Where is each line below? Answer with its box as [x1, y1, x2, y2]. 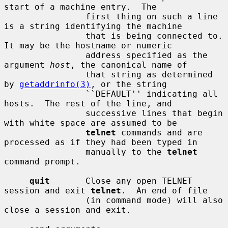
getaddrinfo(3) [19, 79, 91, 89]
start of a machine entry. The [4, 2, 157, 12]
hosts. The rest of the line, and [4, 98, 172, 108]
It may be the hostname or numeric [4, 40, 172, 50]
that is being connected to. [4, 31, 85, 41]
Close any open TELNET [50, 176, 192, 186]
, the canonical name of [70, 60, 187, 70]
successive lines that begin [4, 108, 85, 118]
